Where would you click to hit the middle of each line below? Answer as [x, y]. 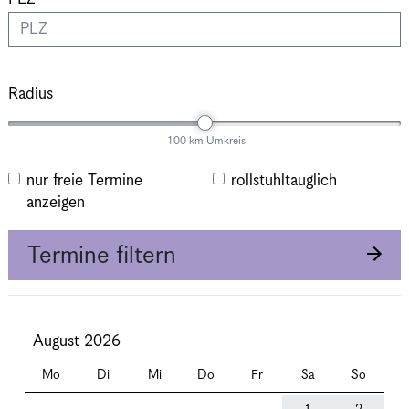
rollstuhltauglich [284, 181]
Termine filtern [102, 256]
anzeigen [56, 203]
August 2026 [77, 341]
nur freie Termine [84, 181]
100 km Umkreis [206, 141]
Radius [31, 94]
